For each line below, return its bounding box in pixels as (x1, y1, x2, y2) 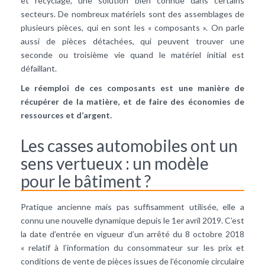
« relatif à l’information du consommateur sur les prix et (21, 243, 244, 253)
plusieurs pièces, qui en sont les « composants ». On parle (21, 22, 244, 33)
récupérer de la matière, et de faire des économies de (21, 96, 244, 107)
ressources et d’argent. (21, 110, 112, 121)
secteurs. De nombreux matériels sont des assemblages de (21, 9, 244, 20)
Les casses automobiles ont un (21, 135, 238, 156)
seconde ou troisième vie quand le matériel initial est (21, 50, 244, 60)
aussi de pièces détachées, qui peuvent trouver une (21, 36, 244, 47)
